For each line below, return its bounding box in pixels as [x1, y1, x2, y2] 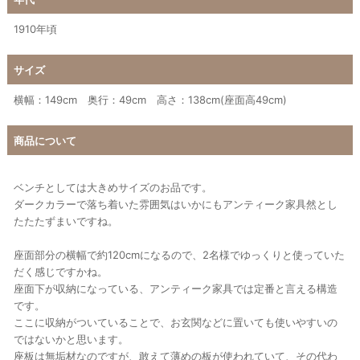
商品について [14, 133, 76, 147]
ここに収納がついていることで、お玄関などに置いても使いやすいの [14, 315, 337, 329]
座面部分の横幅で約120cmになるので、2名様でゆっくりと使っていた [14, 247, 345, 261]
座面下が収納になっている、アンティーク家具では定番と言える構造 [14, 281, 337, 295]
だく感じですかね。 [14, 264, 108, 278]
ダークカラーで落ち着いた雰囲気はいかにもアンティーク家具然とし [14, 197, 337, 211]
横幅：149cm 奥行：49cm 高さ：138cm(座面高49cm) [14, 92, 287, 106]
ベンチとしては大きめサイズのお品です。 [14, 180, 212, 194]
